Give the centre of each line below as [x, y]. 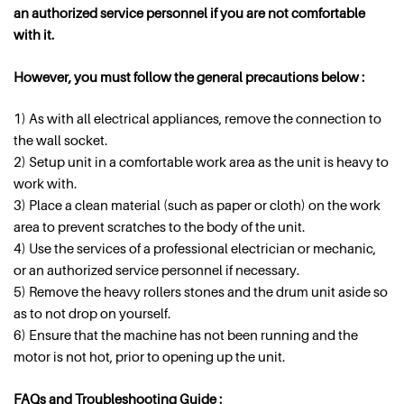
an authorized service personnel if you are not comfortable [189, 13]
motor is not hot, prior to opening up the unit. [149, 357]
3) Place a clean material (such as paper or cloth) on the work [197, 205]
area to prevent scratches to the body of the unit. [159, 227]
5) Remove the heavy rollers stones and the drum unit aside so [201, 292]
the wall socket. [60, 140]
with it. [34, 35]
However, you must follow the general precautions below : [189, 76]
